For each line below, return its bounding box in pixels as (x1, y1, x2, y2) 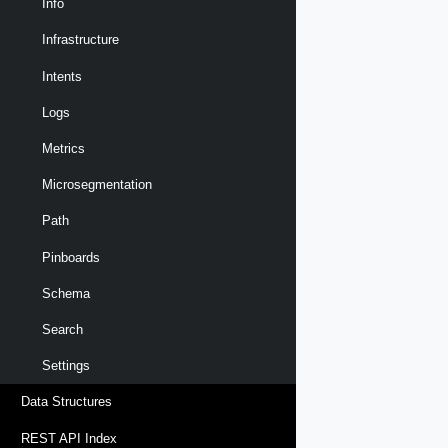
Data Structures (21, 394, 112, 410)
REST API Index (21, 430, 117, 446)
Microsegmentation (42, 177, 152, 193)
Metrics (42, 141, 85, 157)
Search (42, 321, 83, 337)
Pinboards (42, 249, 100, 265)
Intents (42, 68, 82, 84)
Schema (42, 285, 90, 301)
